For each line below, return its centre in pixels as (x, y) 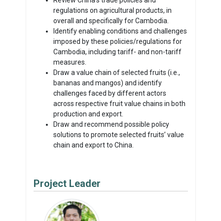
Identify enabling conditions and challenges (120, 31)
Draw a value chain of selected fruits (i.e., (116, 72)
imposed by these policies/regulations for (117, 41)
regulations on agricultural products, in (112, 10)
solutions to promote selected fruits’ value (118, 134)
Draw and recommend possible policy (111, 124)
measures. (70, 62)
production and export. (88, 114)
